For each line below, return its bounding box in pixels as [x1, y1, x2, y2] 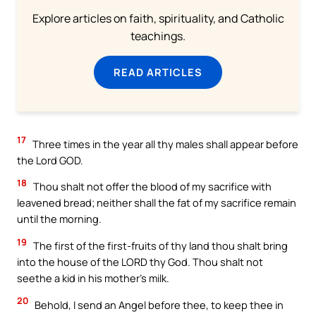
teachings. [130, 28, 186, 44]
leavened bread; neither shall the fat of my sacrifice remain [17, 195, 296, 210]
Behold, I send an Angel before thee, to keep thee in [32, 297, 284, 312]
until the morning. [17, 212, 102, 226]
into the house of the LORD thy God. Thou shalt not [17, 255, 263, 269]
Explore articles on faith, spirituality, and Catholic [32, 10, 284, 26]
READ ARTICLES [114, 64, 202, 79]
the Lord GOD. [17, 152, 83, 167]
